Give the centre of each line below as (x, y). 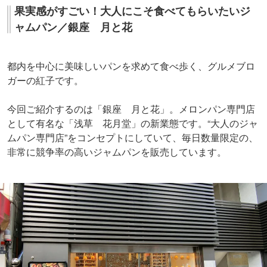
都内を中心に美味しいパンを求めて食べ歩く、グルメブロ (131, 66)
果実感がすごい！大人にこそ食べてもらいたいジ (132, 11)
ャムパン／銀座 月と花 (73, 27)
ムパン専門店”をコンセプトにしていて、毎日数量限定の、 (133, 138)
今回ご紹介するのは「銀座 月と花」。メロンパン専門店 (131, 109)
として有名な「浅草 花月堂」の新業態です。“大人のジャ (133, 123)
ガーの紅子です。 (45, 80)
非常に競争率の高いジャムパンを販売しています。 (117, 152)
